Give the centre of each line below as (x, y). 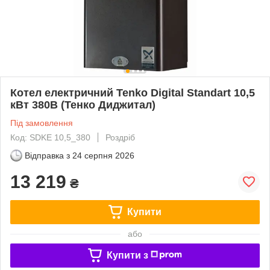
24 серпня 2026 (103, 155)
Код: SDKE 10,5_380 (50, 137)
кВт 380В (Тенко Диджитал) (83, 105)
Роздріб (120, 137)
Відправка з (47, 155)
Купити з (127, 255)
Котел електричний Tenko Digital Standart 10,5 (133, 93)
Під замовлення (42, 123)
